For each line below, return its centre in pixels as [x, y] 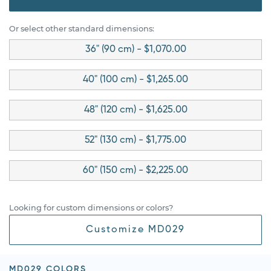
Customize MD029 [135, 230]
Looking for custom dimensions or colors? [91, 207]
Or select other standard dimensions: [82, 28]
